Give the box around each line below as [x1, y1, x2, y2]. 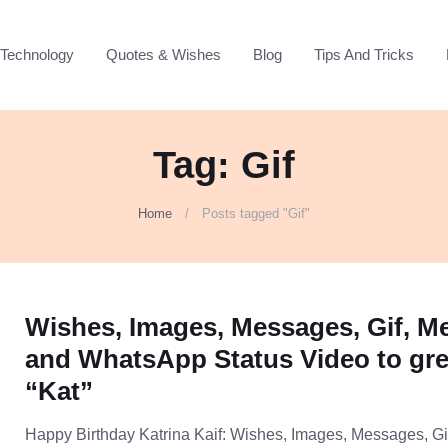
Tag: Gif [153, 144, 295, 186]
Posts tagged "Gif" [201, 206, 310, 221]
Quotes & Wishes [105, 46, 221, 63]
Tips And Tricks [313, 46, 414, 63]
